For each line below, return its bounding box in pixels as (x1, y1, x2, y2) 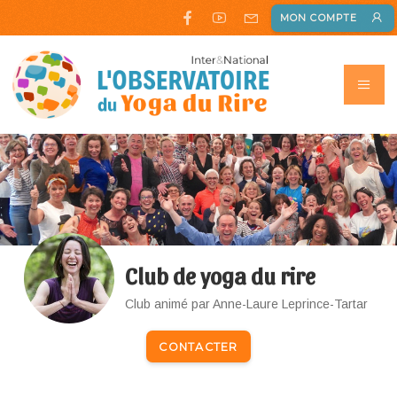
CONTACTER (159, 339, 238, 354)
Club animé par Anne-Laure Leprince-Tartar (125, 297, 369, 312)
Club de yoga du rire (125, 261, 316, 290)
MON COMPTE (280, 12, 357, 24)
